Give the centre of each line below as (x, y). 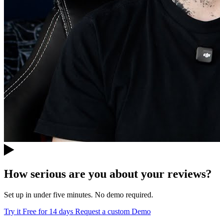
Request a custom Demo (113, 211)
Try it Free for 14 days (40, 211)
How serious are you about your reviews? (108, 174)
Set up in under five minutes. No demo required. (79, 194)
